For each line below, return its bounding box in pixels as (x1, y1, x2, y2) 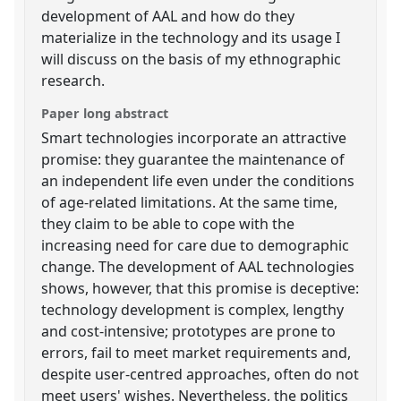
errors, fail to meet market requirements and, (41, 342, 352, 363)
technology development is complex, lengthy (41, 299, 345, 320)
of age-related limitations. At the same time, (41, 192, 338, 212)
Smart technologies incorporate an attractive (41, 127, 347, 148)
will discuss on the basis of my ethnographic (41, 48, 342, 69)
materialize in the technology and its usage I (41, 27, 341, 47)
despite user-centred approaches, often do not (41, 363, 360, 384)
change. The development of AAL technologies (41, 256, 355, 277)
